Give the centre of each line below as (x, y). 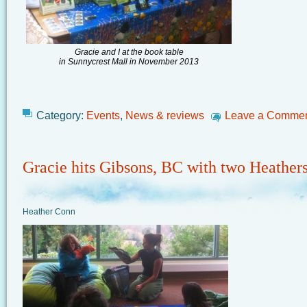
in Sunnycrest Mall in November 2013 (129, 62)
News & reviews (165, 115)
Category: (61, 115)
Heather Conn (49, 212)
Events (103, 115)
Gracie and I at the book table (129, 52)
